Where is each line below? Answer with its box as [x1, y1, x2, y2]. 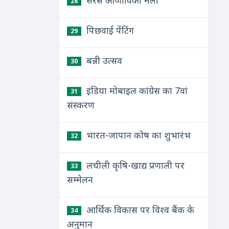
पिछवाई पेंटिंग [83, 24, 134, 36]
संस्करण [66, 99, 95, 111]
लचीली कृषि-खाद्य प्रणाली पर [83, 159, 185, 171]
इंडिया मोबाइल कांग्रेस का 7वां [83, 84, 188, 97]
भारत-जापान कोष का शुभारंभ [83, 129, 191, 141]
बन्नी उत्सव [83, 54, 122, 66]
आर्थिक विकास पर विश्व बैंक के [83, 203, 194, 216]
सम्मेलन [66, 173, 93, 186]
